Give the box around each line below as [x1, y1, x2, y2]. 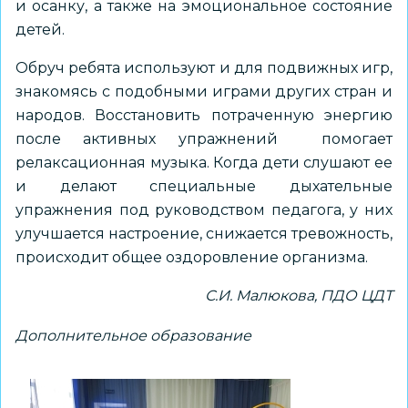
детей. [15, 21, 65, 38]
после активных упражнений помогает [15, 130, 393, 148]
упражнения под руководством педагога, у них [15, 201, 393, 219]
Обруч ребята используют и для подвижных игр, [15, 59, 393, 76]
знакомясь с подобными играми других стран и [15, 83, 393, 100]
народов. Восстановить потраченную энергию [15, 107, 393, 124]
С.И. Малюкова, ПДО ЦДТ [205, 287, 393, 304]
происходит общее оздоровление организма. [15, 249, 368, 266]
